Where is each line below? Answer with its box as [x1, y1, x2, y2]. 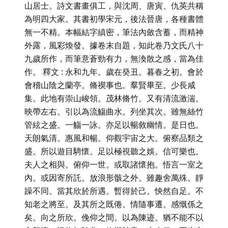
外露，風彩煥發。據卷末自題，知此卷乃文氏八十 [24, 39, 204, 51]
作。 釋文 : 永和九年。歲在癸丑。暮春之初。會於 [24, 66, 204, 77]
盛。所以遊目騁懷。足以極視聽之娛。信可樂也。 [24, 145, 204, 157]
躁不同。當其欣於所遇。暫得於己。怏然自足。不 [24, 185, 204, 196]
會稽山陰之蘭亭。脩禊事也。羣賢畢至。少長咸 [24, 79, 195, 91]
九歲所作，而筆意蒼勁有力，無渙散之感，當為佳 [24, 52, 204, 64]
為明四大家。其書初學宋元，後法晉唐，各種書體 [24, 13, 204, 24]
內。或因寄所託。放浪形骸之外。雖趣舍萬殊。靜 [24, 172, 204, 183]
